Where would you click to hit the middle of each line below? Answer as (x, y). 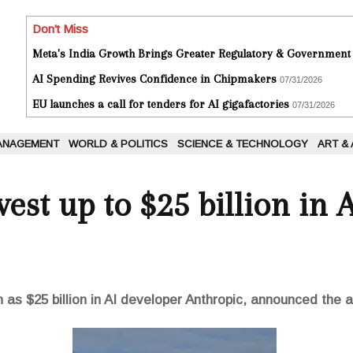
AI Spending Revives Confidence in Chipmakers (154, 79)
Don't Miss (60, 29)
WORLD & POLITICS (118, 144)
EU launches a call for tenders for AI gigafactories (161, 104)
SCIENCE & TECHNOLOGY (243, 144)
